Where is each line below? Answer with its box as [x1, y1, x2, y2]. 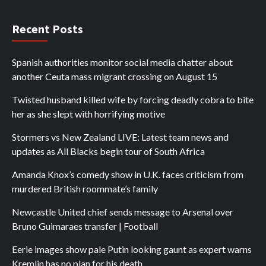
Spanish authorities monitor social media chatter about [12, 56, 233, 68]
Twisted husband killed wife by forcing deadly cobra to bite [12, 93, 254, 105]
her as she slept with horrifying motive [12, 107, 165, 119]
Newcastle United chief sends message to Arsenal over [12, 205, 233, 217]
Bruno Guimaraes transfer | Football [12, 220, 158, 232]
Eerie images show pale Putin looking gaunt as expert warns [12, 243, 252, 255]
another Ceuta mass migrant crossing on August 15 [12, 70, 217, 82]
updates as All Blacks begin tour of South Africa [12, 145, 205, 157]
